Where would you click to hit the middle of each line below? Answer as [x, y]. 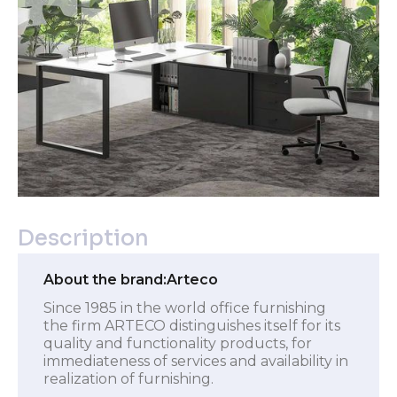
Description [83, 239]
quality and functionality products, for [177, 343]
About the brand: [105, 279]
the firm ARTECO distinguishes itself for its [191, 325]
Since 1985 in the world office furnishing [184, 307]
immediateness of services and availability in [195, 361]
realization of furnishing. [128, 378]
